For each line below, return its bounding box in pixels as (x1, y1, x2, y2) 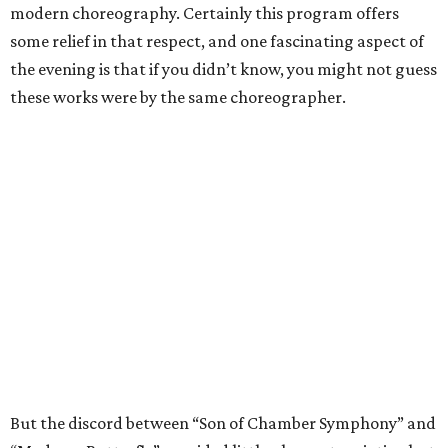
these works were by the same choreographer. (10, 87, 346, 108)
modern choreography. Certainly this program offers (10, 3, 399, 24)
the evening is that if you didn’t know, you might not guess (10, 59, 437, 80)
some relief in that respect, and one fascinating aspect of (10, 31, 424, 52)
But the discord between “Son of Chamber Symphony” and (10, 413, 436, 434)
